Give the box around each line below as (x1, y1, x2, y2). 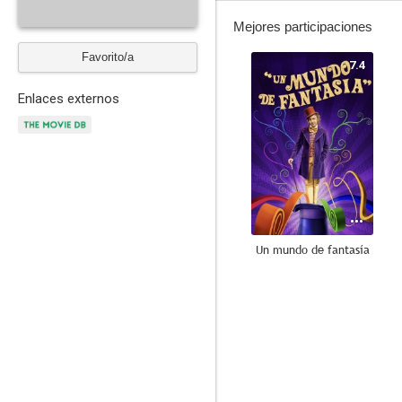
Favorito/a (82, 50, 134, 64)
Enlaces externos (18, 91, 119, 107)
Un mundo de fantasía (255, 241, 370, 258)
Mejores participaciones (233, 19, 372, 34)
